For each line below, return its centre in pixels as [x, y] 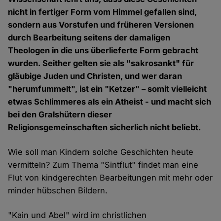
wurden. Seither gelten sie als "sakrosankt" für [101, 63]
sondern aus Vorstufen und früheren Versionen [101, 25]
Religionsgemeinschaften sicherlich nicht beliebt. [105, 128]
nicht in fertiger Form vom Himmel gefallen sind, [103, 12]
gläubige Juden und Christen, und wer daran [95, 76]
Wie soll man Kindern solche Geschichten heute [101, 152]
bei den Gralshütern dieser [60, 115]
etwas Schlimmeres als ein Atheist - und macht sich [110, 102]
